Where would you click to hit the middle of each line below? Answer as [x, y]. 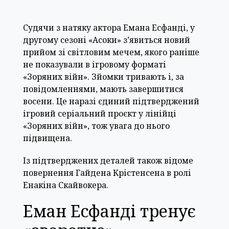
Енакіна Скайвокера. [66, 185]
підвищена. [48, 138]
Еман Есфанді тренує [109, 211]
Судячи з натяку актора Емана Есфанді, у [109, 27]
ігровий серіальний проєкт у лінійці [100, 113]
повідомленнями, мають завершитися [103, 89]
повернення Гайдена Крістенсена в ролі [107, 173]
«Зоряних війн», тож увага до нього [96, 125]
